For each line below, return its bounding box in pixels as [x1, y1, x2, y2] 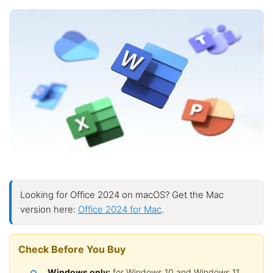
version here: [20, 203, 78, 215]
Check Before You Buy [18, 243, 126, 255]
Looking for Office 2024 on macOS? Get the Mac [20, 188, 224, 200]
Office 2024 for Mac [78, 203, 161, 215]
